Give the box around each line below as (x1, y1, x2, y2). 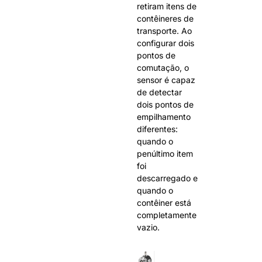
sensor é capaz (137, 74, 195, 85)
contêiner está (137, 197, 191, 208)
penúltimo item (137, 148, 193, 158)
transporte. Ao (137, 25, 192, 36)
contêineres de (137, 13, 194, 23)
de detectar (137, 87, 182, 97)
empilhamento (137, 111, 191, 122)
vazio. (137, 222, 160, 232)
